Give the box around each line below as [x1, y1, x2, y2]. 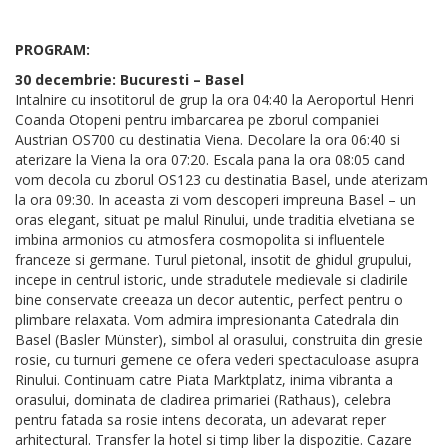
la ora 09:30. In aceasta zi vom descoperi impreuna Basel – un [15, 190, 416, 210]
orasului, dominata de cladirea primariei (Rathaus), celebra [15, 390, 391, 410]
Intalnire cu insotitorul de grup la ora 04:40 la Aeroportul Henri [15, 90, 414, 110]
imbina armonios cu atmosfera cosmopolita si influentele [15, 230, 385, 250]
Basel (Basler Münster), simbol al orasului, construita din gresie [15, 330, 423, 350]
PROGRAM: [15, 40, 90, 60]
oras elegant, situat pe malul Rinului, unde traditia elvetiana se [15, 210, 415, 230]
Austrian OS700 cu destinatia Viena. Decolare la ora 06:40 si [15, 130, 400, 150]
